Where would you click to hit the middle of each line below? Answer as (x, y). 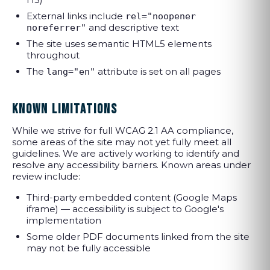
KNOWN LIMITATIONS (65, 109)
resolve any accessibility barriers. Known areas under (131, 165)
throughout (53, 55)
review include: (46, 176)
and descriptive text (133, 27)
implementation (64, 220)
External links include (76, 16)
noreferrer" (56, 28)
